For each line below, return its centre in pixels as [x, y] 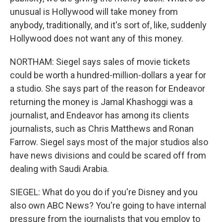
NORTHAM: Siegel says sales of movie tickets [100, 62]
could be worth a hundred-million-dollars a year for [108, 75]
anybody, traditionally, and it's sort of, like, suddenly [108, 25]
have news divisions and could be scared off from [108, 155]
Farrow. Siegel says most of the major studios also [109, 142]
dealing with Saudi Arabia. [59, 169]
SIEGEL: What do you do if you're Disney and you [104, 192]
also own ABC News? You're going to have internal [108, 205]
